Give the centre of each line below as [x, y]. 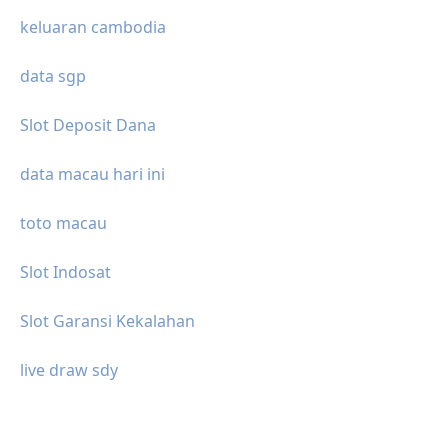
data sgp [53, 75]
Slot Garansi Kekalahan [107, 320]
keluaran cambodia [93, 26]
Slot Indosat [65, 271]
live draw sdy [69, 369]
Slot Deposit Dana [88, 124]
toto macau [63, 222]
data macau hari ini [92, 173]
